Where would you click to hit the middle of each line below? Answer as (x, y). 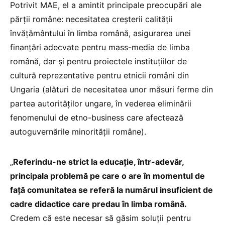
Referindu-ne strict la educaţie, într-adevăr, (98, 161)
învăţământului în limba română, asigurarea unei (100, 33)
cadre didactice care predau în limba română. (98, 204)
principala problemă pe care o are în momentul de (107, 176)
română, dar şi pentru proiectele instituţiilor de (98, 61)
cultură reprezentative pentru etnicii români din (99, 75)
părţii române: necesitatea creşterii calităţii (91, 19)
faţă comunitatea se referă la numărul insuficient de (111, 190)
